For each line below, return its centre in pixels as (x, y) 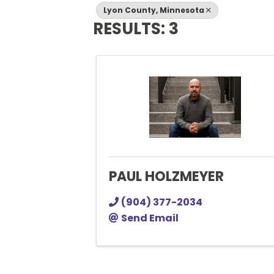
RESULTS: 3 (136, 28)
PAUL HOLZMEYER (166, 177)
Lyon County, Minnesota (154, 10)
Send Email (150, 218)
